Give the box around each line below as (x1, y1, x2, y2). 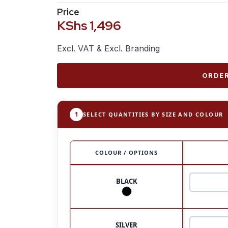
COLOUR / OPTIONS (95, 148, 158, 156)
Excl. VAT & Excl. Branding (57, 43, 160, 54)
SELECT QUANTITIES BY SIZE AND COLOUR (83, 110, 223, 118)
